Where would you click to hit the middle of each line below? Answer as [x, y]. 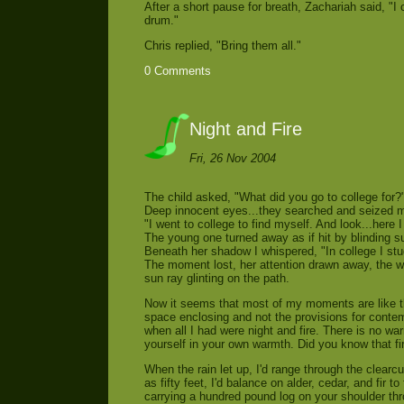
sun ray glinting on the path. [217, 279]
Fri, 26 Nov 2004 [233, 159]
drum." [161, 21]
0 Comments [178, 70]
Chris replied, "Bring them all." [223, 45]
